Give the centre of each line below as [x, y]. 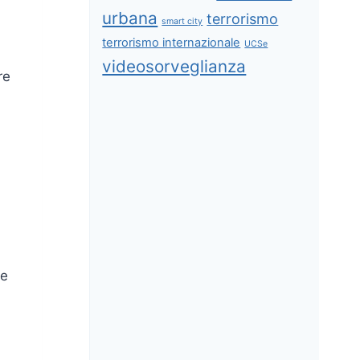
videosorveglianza [174, 66]
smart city [182, 21]
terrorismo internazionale [172, 42]
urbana [130, 18]
